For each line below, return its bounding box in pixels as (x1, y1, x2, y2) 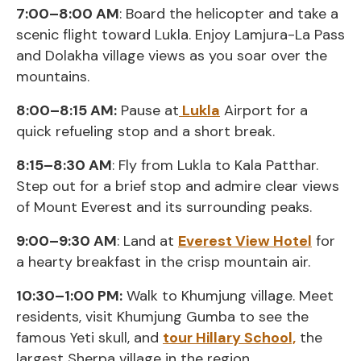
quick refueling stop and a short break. (16, 122, 275, 142)
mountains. (16, 67, 89, 87)
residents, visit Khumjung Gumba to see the (16, 307, 309, 327)
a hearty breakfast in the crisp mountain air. (16, 252, 310, 272)
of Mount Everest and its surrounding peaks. (16, 197, 312, 218)
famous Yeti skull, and (16, 328, 163, 348)
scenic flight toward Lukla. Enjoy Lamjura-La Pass (16, 25, 345, 45)
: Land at (117, 231, 178, 251)
